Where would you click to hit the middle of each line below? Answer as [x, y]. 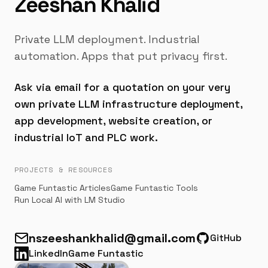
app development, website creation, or [113, 120]
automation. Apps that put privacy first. [121, 56]
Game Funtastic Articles [63, 188]
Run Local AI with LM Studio [70, 200]
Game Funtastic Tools [154, 188]
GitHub [226, 237]
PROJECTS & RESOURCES [63, 169]
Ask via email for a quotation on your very [122, 87]
